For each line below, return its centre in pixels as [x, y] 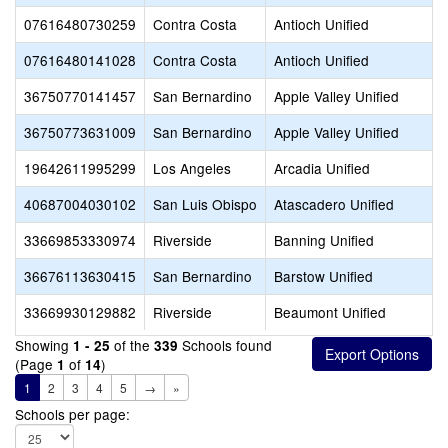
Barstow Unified [323, 276]
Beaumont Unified [330, 312]
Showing [44, 345]
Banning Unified [324, 240]
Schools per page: [72, 414]
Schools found [225, 345]
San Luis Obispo [205, 204]
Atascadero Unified [334, 204]
